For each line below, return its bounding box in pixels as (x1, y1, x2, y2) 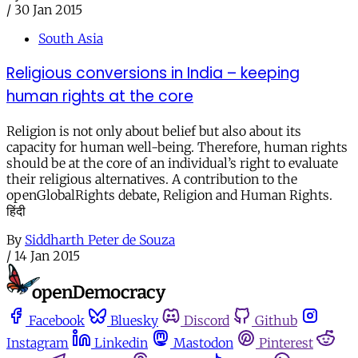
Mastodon (173, 334, 233, 351)
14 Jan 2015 (14, 247, 80, 264)
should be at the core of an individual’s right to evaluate (6, 154, 338, 171)
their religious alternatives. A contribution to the (6, 170, 297, 187)
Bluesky (110, 312, 158, 328)
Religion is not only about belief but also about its (6, 122, 301, 139)
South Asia (38, 30, 103, 47)
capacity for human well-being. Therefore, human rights (6, 138, 348, 155)
